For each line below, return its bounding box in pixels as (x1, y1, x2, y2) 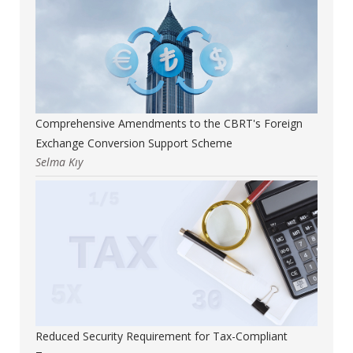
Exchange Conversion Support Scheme (35, 135, 232, 150)
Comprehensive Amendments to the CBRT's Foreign (35, 115, 303, 131)
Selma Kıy (35, 154, 83, 169)
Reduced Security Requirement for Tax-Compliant (35, 328, 288, 344)
